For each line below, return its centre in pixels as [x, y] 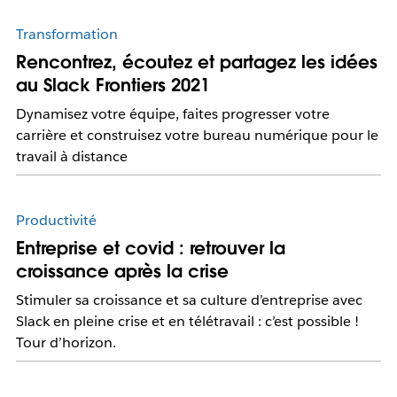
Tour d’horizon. [66, 343]
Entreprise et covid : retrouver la [150, 249]
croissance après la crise [122, 272]
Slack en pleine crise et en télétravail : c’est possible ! [187, 322]
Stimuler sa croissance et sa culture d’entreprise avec [189, 300]
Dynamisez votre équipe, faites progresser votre [172, 114]
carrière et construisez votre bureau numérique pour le [197, 136]
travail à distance [71, 157]
